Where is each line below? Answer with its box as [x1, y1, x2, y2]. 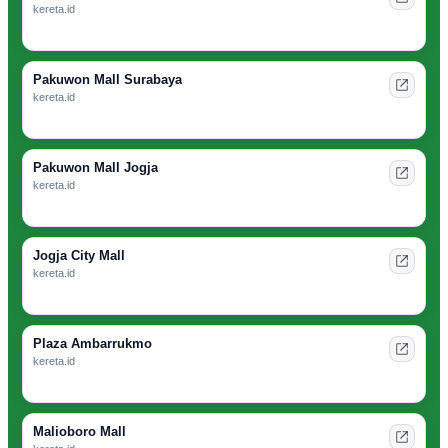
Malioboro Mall [33, 424, 126, 440]
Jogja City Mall [33, 248, 125, 264]
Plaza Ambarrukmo [33, 336, 152, 352]
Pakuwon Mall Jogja [33, 160, 158, 176]
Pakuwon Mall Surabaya [33, 72, 182, 88]
